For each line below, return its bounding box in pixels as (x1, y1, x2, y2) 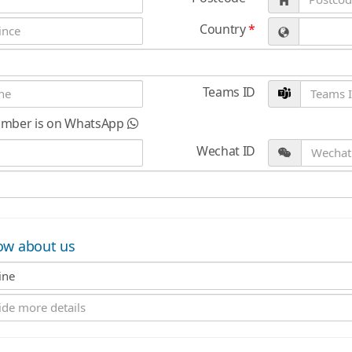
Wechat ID (196, 142, 256, 159)
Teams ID (202, 83, 256, 101)
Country (199, 20, 249, 38)
